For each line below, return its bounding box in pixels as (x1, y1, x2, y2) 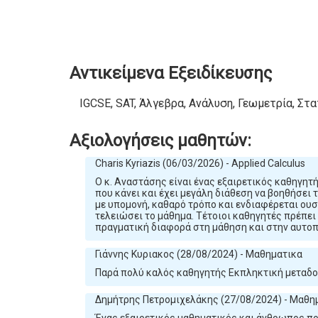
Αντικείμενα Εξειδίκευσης (70, 63, 273, 84)
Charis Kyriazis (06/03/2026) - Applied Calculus (94, 158, 305, 170)
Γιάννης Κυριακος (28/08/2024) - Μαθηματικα (94, 248, 302, 261)
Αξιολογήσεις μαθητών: (70, 131, 252, 151)
